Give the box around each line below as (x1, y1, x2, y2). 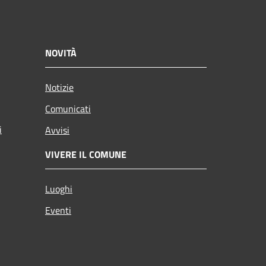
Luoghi (45, 181, 72, 196)
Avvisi (45, 122, 69, 137)
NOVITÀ (45, 45, 77, 60)
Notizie (45, 80, 74, 94)
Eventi (45, 202, 71, 217)
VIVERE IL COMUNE (45, 147, 126, 161)
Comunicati (45, 101, 91, 116)
